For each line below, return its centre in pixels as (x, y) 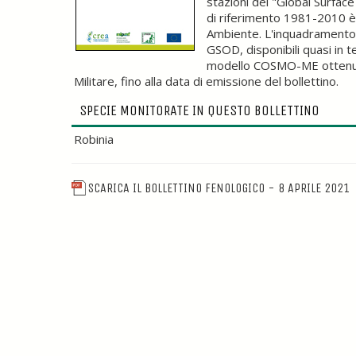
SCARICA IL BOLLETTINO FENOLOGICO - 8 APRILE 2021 (219, 188)
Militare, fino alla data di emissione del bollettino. (206, 81)
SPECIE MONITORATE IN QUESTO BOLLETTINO (199, 110)
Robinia (94, 139)
